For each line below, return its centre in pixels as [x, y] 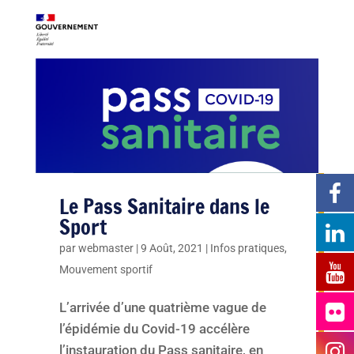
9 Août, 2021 [171, 248]
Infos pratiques [247, 248]
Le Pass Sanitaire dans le [164, 206]
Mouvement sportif [105, 269]
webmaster [105, 248]
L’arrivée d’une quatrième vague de [162, 307]
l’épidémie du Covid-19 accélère [154, 328]
